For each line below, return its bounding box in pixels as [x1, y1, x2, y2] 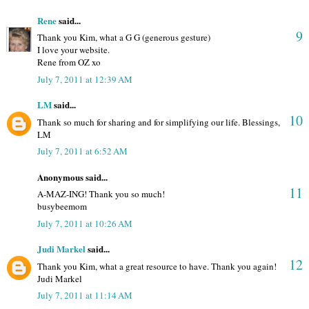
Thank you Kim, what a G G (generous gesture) [37, 31, 210, 44]
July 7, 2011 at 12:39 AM [37, 72, 132, 86]
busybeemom [37, 200, 87, 213]
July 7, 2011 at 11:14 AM [37, 289, 132, 302]
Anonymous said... [37, 170, 108, 183]
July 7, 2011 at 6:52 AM [37, 145, 128, 158]
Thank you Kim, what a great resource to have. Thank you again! [37, 259, 277, 272]
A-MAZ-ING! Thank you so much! [37, 188, 165, 201]
